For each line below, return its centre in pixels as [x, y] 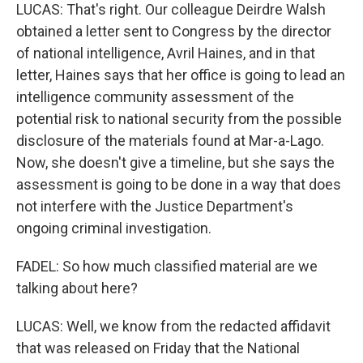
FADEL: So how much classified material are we [167, 266]
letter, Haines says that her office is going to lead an [181, 75]
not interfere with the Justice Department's [155, 206]
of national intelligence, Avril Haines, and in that [166, 53]
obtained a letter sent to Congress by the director [174, 31]
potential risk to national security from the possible [179, 119]
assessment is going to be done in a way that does [179, 184]
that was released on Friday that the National [158, 348]
